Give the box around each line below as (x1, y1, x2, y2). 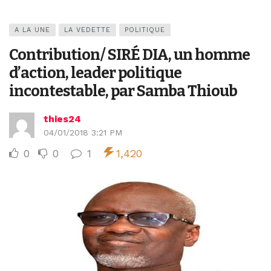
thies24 (44, 113, 81, 125)
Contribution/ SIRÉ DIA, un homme (9, 45, 250, 65)
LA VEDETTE (64, 26, 111, 34)
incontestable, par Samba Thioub (9, 82, 237, 101)
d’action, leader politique (9, 64, 181, 83)
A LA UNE (15, 26, 50, 34)
